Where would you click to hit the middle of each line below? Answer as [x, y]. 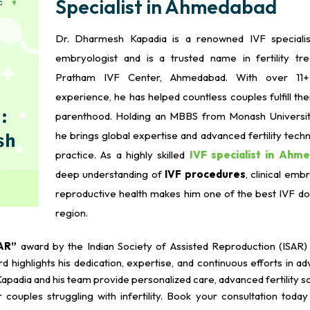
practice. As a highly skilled [122, 155]
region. [72, 213]
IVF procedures [205, 174]
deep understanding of [110, 174]
